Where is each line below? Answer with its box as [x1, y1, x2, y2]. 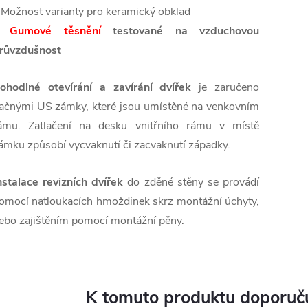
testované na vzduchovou [113, 23, 260, 39]
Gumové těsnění [10, 23, 101, 39]
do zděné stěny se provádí [123, 175, 260, 190]
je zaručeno [191, 80, 260, 96]
